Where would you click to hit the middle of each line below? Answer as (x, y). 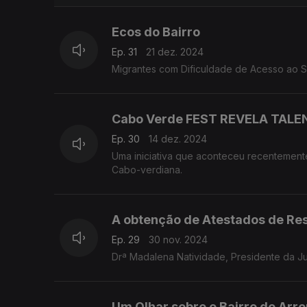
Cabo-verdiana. (147, 170)
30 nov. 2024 (178, 240)
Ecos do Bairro (156, 32)
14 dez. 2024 (178, 139)
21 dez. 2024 (175, 52)
